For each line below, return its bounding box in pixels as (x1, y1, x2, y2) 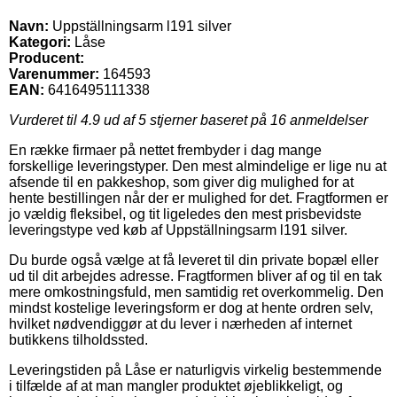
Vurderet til (9, 112, 81, 128)
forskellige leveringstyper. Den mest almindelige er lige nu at (9, 158, 386, 174)
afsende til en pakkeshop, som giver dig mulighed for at (9, 174, 354, 190)
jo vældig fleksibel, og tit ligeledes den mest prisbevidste (9, 206, 362, 222)
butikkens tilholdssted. (9, 331, 148, 347)
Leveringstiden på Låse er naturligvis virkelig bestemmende (9, 362, 382, 378)
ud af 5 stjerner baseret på (100, 112, 270, 128)
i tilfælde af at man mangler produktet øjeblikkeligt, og (9, 378, 343, 393)
